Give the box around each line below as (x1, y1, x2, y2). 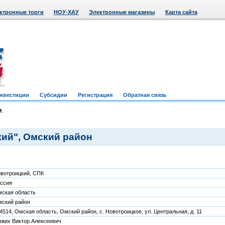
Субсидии (40, 92, 67, 98)
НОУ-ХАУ (54, 9, 79, 15)
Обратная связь (123, 92, 167, 98)
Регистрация (78, 92, 113, 98)
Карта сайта (165, 9, 197, 15)
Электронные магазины (89, 9, 155, 15)
